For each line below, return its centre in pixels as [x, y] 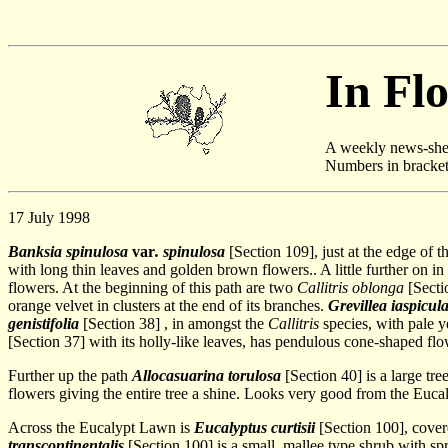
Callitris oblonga [350, 287]
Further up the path [70, 375]
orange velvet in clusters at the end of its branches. [168, 305]
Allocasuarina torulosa [206, 375]
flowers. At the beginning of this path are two [152, 287]
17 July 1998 [49, 217]
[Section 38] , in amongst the [173, 323]
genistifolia [43, 323]
